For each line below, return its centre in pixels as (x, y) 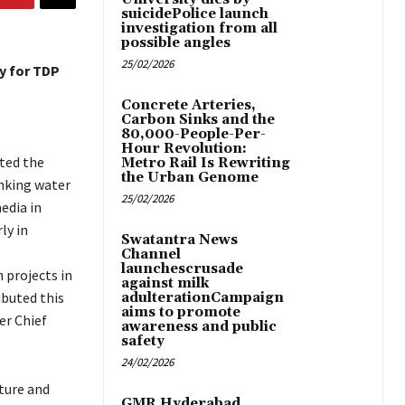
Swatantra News (179, 240)
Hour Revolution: (184, 149)
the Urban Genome (190, 178)
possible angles (176, 43)
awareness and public (199, 327)
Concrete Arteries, (188, 106)
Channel (151, 255)
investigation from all (199, 29)
